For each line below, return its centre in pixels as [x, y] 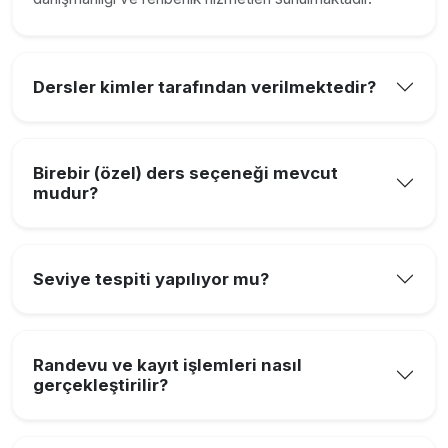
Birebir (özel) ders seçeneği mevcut [185, 172]
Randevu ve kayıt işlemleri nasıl [167, 364]
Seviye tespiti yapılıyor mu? [151, 278]
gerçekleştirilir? [100, 384]
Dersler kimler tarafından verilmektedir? [204, 86]
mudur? [65, 192]
